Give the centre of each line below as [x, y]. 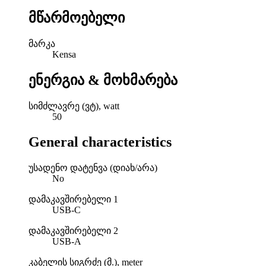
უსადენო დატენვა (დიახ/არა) [93, 168]
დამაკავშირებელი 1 [73, 199]
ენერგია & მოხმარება [103, 80]
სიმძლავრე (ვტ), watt [74, 106]
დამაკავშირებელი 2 [73, 231]
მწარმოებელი [77, 18]
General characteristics [100, 142]
